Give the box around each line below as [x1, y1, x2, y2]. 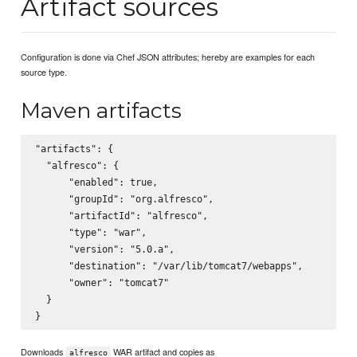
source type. [21, 65, 68, 78]
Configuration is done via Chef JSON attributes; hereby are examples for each [21, 50, 316, 63]
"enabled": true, [34, 176, 158, 189]
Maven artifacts [21, 97, 182, 124]
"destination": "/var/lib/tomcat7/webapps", [34, 260, 303, 273]
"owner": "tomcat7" [34, 277, 169, 289]
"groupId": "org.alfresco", [34, 193, 214, 206]
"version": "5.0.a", [34, 243, 175, 256]
